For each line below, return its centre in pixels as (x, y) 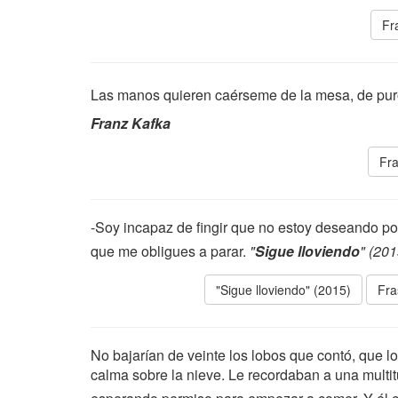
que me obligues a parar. (170, 251)
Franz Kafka (131, 123)
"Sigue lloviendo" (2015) (283, 290)
